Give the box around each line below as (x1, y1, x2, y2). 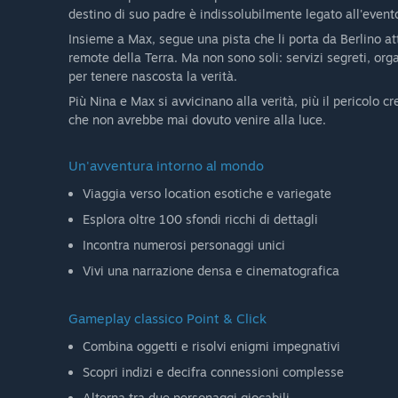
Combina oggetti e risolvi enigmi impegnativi (83, 338, 340, 354)
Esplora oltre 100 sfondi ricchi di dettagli (83, 211, 318, 227)
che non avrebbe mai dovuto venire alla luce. (68, 112, 326, 128)
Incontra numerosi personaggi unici (83, 237, 285, 253)
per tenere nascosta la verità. (68, 68, 237, 84)
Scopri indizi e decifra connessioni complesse (83, 363, 344, 379)
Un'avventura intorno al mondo (68, 157, 264, 175)
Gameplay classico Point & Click (68, 309, 267, 327)
